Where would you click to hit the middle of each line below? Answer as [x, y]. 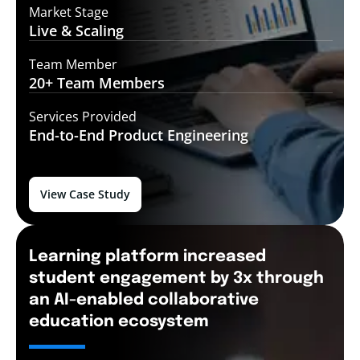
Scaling [98, 31]
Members [130, 83]
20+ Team [62, 83]
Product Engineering [176, 135]
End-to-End [67, 135]
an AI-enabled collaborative [144, 300]
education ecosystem [119, 321]
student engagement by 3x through [176, 278]
